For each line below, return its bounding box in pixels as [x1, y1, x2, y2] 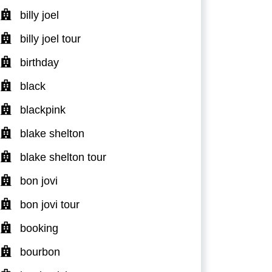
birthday [20, 56, 59, 69]
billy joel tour [20, 32, 81, 45]
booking [20, 222, 58, 234]
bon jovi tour [20, 198, 80, 211]
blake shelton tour [20, 151, 106, 163]
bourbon [20, 245, 60, 258]
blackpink [20, 103, 66, 116]
